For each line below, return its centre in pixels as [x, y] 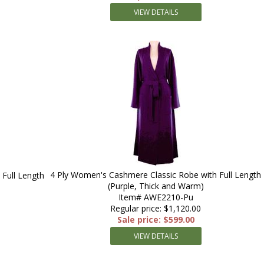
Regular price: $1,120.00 [156, 208]
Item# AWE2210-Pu [156, 197]
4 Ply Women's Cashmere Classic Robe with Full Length [156, 175]
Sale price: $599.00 [156, 220]
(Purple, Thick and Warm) [156, 186]
